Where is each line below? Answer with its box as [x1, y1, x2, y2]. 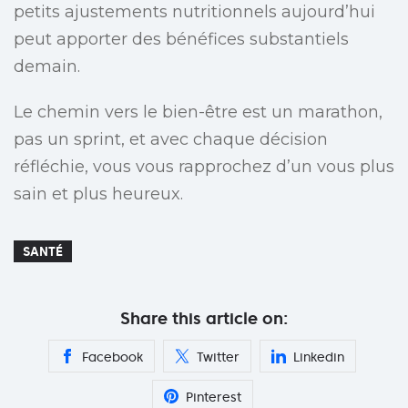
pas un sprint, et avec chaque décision [14, 129, 328, 150]
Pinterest [185, 389, 241, 406]
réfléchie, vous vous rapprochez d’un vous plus [14, 157, 394, 178]
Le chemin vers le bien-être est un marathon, [14, 102, 382, 123]
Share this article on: [120, 308, 288, 330]
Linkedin [293, 349, 344, 366]
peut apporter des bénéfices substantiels [14, 29, 349, 50]
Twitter [197, 349, 240, 366]
